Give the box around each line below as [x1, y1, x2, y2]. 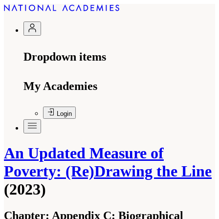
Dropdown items [23, 50, 106, 63]
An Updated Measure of [4, 144, 164, 162]
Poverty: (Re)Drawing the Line [4, 162, 212, 180]
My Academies [23, 80, 97, 92]
